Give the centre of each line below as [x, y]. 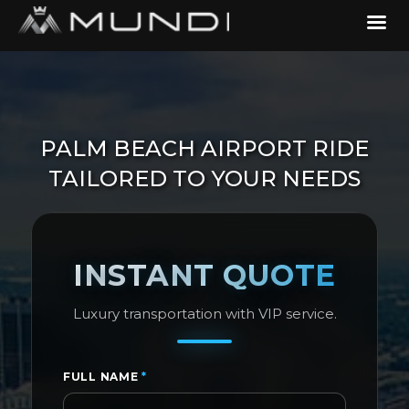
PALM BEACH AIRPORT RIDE [204, 148]
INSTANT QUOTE [204, 275]
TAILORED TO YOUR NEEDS [204, 178]
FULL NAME [102, 377]
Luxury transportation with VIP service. [204, 314]
